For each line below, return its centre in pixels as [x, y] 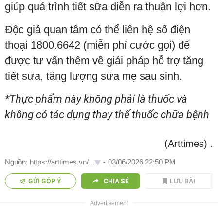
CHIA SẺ [116, 181]
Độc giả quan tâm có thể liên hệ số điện [98, 29]
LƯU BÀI [183, 181]
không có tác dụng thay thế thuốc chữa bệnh [107, 114]
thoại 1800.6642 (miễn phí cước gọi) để [97, 45]
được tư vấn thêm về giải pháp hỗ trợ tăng [104, 60]
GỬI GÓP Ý [45, 181]
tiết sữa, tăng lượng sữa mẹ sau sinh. [93, 76]
